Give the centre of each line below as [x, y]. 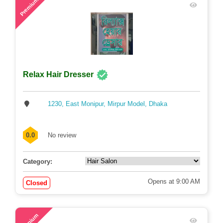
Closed [37, 183]
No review [62, 135]
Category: [38, 161]
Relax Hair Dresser [58, 75]
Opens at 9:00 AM [174, 181]
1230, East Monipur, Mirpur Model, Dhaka [108, 104]
